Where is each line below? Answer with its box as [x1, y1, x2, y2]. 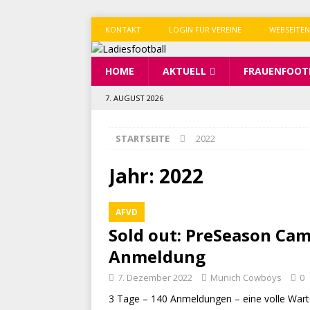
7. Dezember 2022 [118, 271, 192, 284]
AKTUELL [163, 64, 206, 77]
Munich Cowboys [210, 271, 282, 284]
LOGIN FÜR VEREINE [169, 24, 241, 35]
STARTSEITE [116, 132, 170, 145]
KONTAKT [105, 24, 141, 35]
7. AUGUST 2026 [105, 93, 163, 103]
